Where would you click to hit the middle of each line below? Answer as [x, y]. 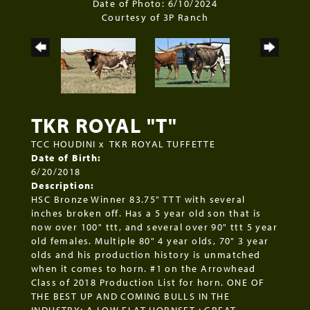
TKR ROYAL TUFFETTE [163, 144]
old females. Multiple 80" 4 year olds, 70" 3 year [150, 241]
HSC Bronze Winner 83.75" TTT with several [138, 200]
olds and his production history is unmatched [146, 255]
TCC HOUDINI [64, 144]
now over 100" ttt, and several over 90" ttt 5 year [154, 227]
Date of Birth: [66, 158]
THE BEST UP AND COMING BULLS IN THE [130, 297]
